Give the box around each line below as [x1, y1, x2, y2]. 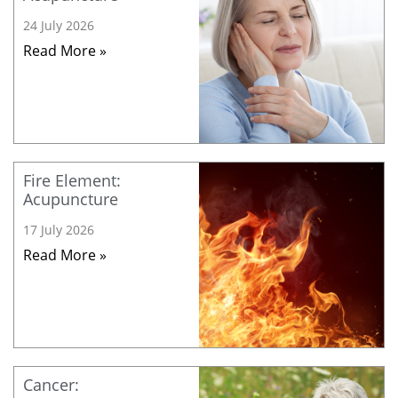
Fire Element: [23, 170, 121, 192]
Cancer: [23, 374, 79, 396]
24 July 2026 [23, 17, 94, 35]
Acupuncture [23, 188, 118, 211]
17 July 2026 [23, 221, 94, 239]
